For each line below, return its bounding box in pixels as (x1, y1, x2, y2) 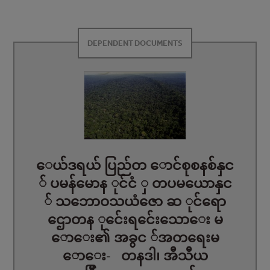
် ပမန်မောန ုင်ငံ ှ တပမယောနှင (38, 175, 232, 192)
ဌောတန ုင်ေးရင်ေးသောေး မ (47, 212, 223, 228)
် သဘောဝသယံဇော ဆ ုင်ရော (44, 193, 226, 210)
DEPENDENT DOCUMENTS (87, 38, 183, 48)
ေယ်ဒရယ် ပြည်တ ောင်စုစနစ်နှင (36, 157, 234, 174)
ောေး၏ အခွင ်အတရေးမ (51, 230, 219, 246)
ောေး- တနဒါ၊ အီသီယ (62, 248, 208, 265)
